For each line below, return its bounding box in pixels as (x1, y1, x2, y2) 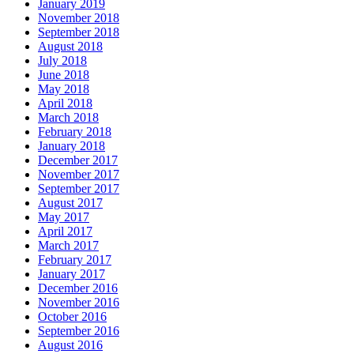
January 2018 (38, 139, 105, 153)
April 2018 (38, 96, 92, 111)
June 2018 (38, 68, 89, 82)
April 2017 (38, 224, 92, 239)
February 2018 (38, 125, 111, 139)
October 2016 (38, 310, 107, 324)
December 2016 (38, 281, 118, 296)
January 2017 (38, 267, 105, 281)
